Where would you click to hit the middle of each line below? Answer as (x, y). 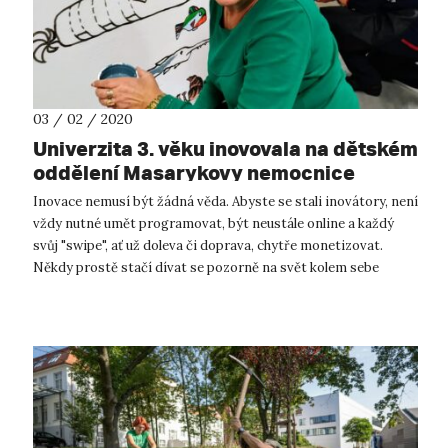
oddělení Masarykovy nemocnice (194, 173)
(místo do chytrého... (96, 290)
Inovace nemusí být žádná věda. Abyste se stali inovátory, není (225, 202)
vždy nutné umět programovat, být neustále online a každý (213, 224)
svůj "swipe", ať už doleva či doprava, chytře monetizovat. (208, 246)
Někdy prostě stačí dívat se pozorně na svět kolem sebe (206, 268)
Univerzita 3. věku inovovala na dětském (225, 149)
